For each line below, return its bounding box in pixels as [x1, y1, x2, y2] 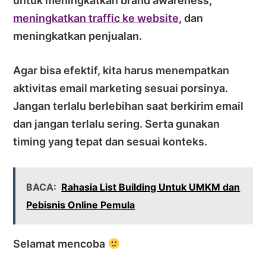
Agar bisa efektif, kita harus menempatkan [13, 64, 230, 77]
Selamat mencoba [13, 237, 108, 250]
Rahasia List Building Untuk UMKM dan [61, 180, 240, 193]
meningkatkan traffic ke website [13, 11, 179, 24]
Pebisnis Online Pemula [26, 198, 135, 211]
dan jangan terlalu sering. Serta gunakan [13, 117, 220, 130]
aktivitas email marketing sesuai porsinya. [13, 81, 229, 94]
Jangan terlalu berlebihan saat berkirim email [13, 99, 244, 112]
